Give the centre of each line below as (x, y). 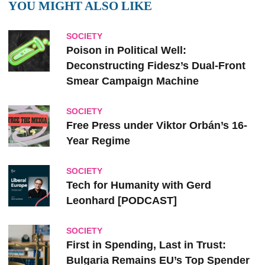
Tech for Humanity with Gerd (139, 185)
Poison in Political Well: (126, 51)
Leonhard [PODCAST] (122, 201)
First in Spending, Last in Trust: (146, 245)
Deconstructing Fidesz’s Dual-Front (156, 66)
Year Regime (98, 141)
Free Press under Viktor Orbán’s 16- (157, 126)
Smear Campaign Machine (132, 81)
